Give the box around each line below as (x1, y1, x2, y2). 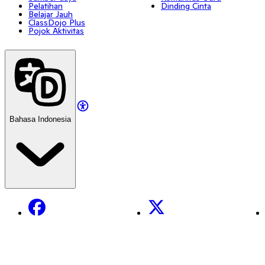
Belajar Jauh (28, 8, 73, 20)
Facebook (28, 197, 71, 209)
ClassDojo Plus (28, 17, 85, 28)
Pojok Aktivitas (28, 25, 84, 36)
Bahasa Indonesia (9, 114, 71, 124)
